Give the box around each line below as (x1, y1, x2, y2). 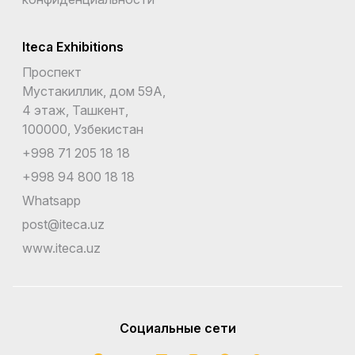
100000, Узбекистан (22, 120, 143, 137)
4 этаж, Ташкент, (22, 101, 128, 118)
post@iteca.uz (22, 216, 105, 232)
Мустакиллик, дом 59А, (22, 82, 166, 99)
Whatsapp (22, 192, 81, 208)
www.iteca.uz (22, 239, 101, 256)
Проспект (22, 63, 82, 80)
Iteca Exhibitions (22, 38, 124, 55)
